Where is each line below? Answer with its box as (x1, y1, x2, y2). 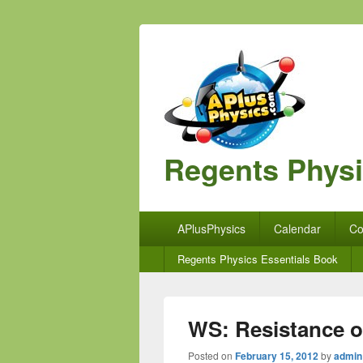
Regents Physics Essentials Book (177, 251, 338, 267)
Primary (139, 210, 183, 228)
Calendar (273, 220, 321, 237)
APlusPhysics (177, 220, 246, 237)
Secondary (139, 245, 201, 263)
